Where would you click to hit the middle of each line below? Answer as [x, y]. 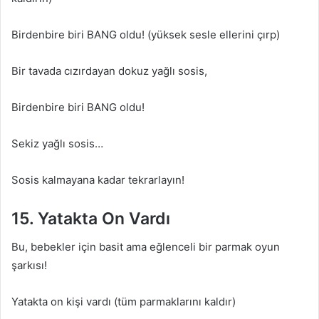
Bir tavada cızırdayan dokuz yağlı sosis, [109, 70]
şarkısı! [29, 265]
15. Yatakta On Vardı [91, 218]
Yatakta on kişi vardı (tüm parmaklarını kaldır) [124, 302]
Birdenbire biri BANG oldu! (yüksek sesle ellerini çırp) [146, 34]
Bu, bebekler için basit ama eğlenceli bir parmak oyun [146, 247]
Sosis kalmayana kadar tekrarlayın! [98, 179]
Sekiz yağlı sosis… [57, 143]
